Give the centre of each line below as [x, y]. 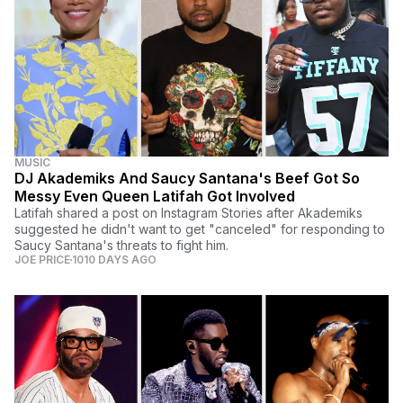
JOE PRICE [42, 259]
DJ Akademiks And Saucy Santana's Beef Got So [187, 178]
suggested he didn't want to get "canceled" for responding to [200, 228]
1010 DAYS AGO [114, 259]
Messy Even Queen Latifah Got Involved [155, 196]
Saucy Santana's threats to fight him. [121, 245]
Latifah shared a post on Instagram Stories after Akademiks [188, 212]
